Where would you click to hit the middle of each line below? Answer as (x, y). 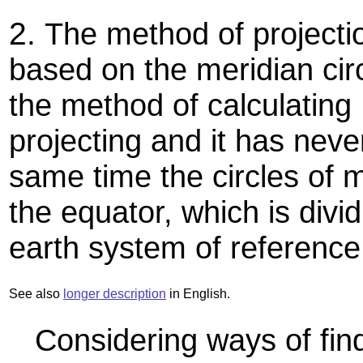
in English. (198, 294)
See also (36, 294)
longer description (115, 294)
